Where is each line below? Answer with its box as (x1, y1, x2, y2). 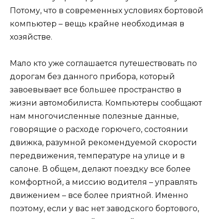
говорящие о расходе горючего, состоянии (10, 125, 188, 134)
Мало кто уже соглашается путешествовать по (10, 59, 197, 68)
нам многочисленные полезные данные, (10, 111, 178, 121)
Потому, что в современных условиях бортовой (10, 5, 203, 15)
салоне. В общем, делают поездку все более (10, 164, 191, 174)
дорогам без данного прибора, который (10, 72, 175, 82)
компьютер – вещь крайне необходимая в (10, 19, 184, 28)
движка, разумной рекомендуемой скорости (10, 138, 197, 148)
